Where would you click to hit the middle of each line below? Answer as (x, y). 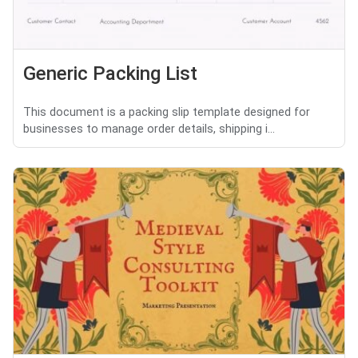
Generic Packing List (110, 73)
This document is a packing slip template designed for (167, 112)
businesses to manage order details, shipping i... (149, 129)
